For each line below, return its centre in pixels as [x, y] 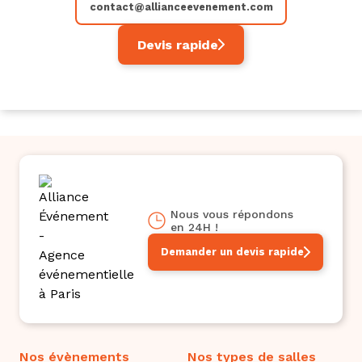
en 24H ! [194, 227]
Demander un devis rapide [232, 251]
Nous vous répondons [232, 214]
